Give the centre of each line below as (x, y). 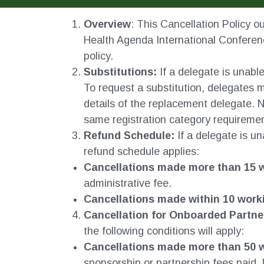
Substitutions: (120, 72)
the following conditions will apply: (164, 231)
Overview (107, 24)
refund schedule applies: (141, 152)
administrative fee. (128, 184)
